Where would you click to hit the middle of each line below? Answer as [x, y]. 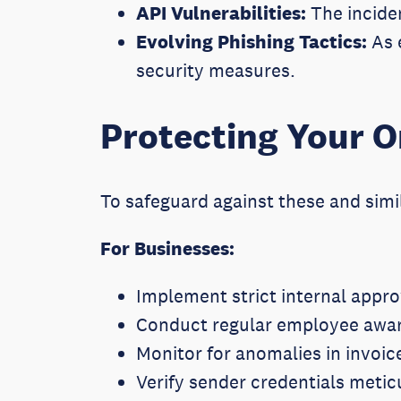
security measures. [216, 70]
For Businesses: [167, 248]
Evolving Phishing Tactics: [252, 41]
